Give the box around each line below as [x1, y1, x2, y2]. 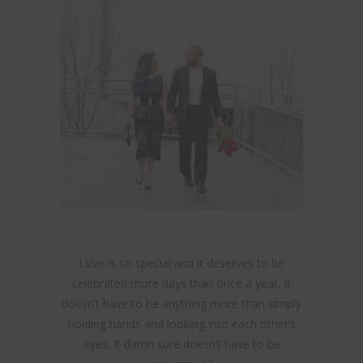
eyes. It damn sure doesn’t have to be [83, 336, 280, 352]
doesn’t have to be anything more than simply [62, 296, 301, 312]
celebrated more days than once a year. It [72, 275, 291, 292]
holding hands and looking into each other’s [67, 316, 296, 332]
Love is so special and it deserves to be [79, 255, 284, 271]
